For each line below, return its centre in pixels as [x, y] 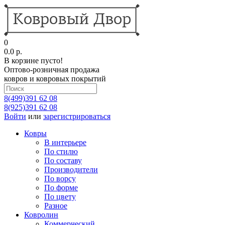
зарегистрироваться [77, 116]
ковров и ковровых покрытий [55, 79]
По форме [61, 188]
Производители [71, 170]
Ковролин [41, 215]
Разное [56, 206]
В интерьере [65, 142]
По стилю [61, 151]
